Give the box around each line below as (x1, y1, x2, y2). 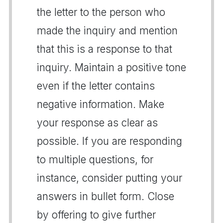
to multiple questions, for (37, 153, 153, 166)
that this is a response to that (37, 42, 172, 55)
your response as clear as (37, 116, 158, 129)
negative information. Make (37, 98, 164, 111)
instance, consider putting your (37, 171, 182, 184)
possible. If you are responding (37, 134, 182, 147)
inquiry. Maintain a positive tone (37, 61, 186, 74)
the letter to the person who (37, 5, 165, 18)
